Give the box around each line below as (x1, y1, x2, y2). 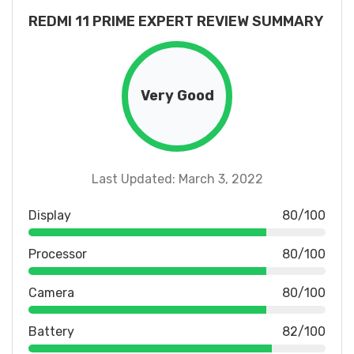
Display (28, 207, 71, 223)
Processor (28, 246, 87, 262)
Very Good (140, 87, 214, 105)
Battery (28, 323, 74, 339)
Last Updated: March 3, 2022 (91, 171, 263, 186)
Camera (28, 284, 74, 300)
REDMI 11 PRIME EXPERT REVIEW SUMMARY (28, 12, 323, 30)
